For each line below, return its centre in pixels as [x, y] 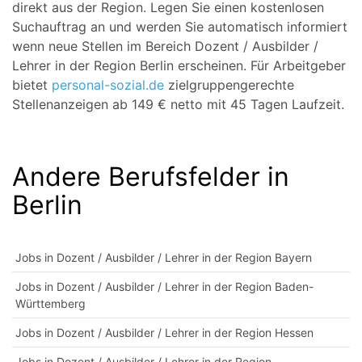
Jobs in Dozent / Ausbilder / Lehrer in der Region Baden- [164, 286]
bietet [32, 85]
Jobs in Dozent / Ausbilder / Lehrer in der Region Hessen [164, 333]
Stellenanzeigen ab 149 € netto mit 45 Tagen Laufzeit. [178, 104]
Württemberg [51, 303]
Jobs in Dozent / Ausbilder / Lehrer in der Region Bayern [164, 257]
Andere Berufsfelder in [151, 177]
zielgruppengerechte [229, 85]
